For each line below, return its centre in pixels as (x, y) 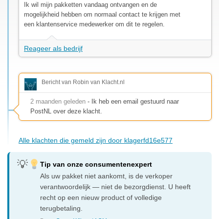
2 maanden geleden (58, 101)
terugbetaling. (62, 208)
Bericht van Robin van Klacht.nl (83, 82)
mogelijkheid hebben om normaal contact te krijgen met (102, 14)
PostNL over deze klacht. (66, 111)
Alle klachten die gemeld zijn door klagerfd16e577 (96, 140)
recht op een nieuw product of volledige (101, 197)
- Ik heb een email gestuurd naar (132, 101)
